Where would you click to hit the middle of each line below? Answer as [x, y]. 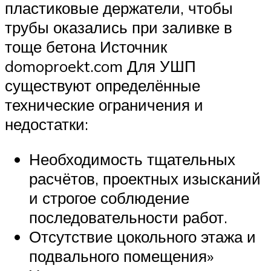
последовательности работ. [128, 217]
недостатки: [47, 124]
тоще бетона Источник [86, 46]
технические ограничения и [104, 104]
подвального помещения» [121, 256]
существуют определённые [103, 85]
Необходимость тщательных [132, 159]
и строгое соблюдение [109, 198]
